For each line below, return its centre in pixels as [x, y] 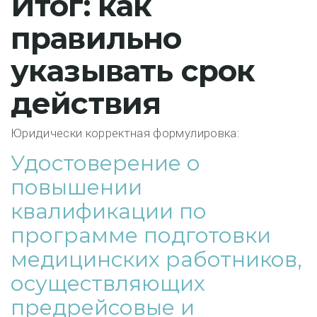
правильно [96, 38]
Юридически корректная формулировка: [125, 133]
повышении [76, 187]
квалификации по [109, 211]
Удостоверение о [105, 163]
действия [86, 103]
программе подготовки [141, 235]
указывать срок [133, 71]
